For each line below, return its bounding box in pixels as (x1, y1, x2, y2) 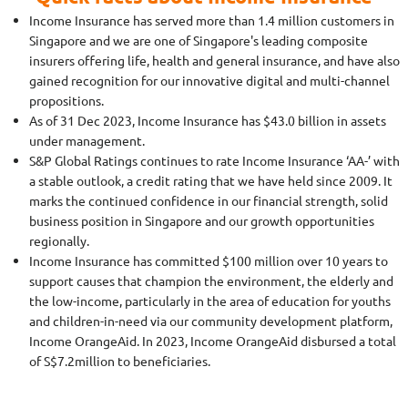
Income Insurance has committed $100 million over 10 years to (29, 252, 388, 269)
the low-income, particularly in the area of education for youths (29, 292, 391, 309)
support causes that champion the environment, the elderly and (29, 272, 393, 289)
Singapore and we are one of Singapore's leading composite (29, 32, 368, 48)
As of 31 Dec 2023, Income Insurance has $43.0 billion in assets (29, 112, 386, 128)
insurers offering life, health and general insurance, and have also (29, 52, 400, 68)
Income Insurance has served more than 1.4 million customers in (29, 12, 394, 28)
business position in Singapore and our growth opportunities (29, 212, 374, 229)
